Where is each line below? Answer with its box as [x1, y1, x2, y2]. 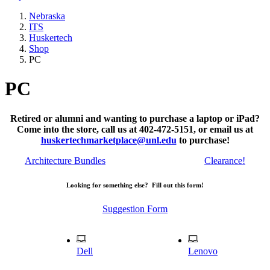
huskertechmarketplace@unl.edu [40, 134, 177, 145]
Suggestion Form [102, 203, 168, 214]
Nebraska [29, 11, 65, 21]
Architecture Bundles [25, 155, 105, 166]
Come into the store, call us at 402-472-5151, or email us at [17, 124, 253, 134]
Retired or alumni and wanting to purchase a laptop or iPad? [10, 113, 260, 124]
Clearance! [204, 155, 245, 166]
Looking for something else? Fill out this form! [66, 181, 204, 189]
